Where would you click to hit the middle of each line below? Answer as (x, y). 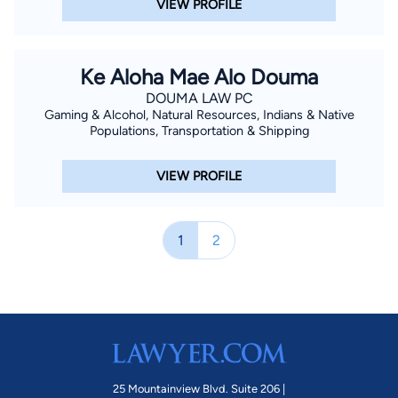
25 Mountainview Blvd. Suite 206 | (199, 388)
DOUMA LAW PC (199, 98)
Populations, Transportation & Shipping (199, 130)
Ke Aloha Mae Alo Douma (199, 76)
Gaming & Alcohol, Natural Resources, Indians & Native (199, 114)
